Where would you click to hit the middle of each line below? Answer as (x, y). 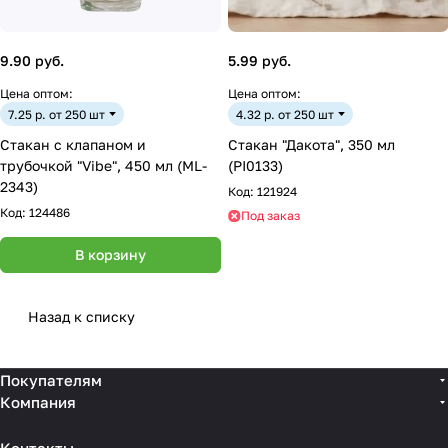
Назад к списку (81, 316)
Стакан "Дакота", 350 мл (311, 144)
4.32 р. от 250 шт (285, 114)
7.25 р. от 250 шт (56, 114)
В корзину (110, 254)
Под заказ (270, 215)
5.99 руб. (259, 60)
